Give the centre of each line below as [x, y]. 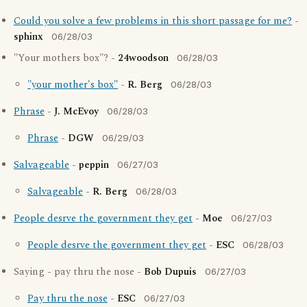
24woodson [143, 58]
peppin [94, 165]
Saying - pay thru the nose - [79, 272]
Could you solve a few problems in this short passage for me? [153, 21]
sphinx [28, 37]
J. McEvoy [76, 112]
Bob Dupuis [170, 272]
